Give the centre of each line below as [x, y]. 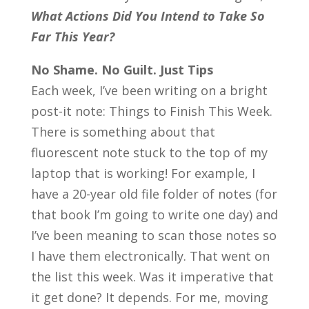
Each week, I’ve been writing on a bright [149, 90]
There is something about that [123, 131]
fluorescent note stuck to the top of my [149, 152]
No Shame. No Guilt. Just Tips [122, 69]
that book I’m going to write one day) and [154, 214]
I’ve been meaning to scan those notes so [153, 235]
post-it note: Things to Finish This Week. [151, 111]
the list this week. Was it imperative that [152, 276]
